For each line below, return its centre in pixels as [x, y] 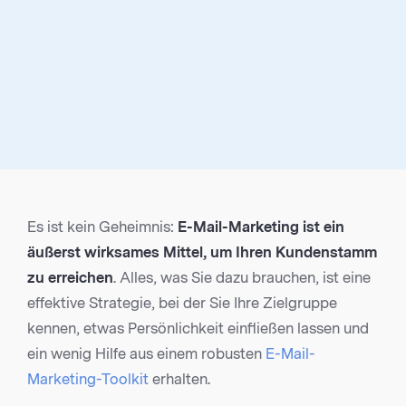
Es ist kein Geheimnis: [102, 227]
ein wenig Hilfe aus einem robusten [145, 354]
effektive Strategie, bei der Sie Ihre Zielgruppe [182, 304]
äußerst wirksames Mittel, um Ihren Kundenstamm [202, 253]
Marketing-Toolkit [88, 380]
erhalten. [179, 380]
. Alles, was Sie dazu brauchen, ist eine [242, 278]
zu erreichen [70, 278]
